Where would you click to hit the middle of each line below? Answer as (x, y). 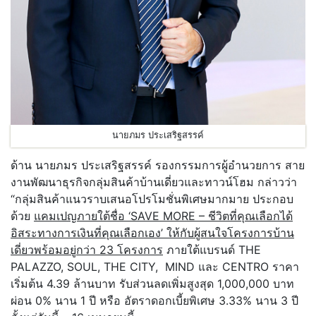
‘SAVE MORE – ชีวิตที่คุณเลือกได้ (211, 215)
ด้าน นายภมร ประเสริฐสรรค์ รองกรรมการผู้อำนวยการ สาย (158, 165)
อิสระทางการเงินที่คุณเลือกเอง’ (87, 232)
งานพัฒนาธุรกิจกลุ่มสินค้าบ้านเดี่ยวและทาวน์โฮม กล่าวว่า (154, 182)
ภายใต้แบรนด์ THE (212, 249)
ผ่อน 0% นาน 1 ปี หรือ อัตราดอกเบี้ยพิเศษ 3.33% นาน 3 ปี (154, 300)
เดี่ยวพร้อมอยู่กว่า (55, 249)
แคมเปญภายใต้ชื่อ (81, 215)
